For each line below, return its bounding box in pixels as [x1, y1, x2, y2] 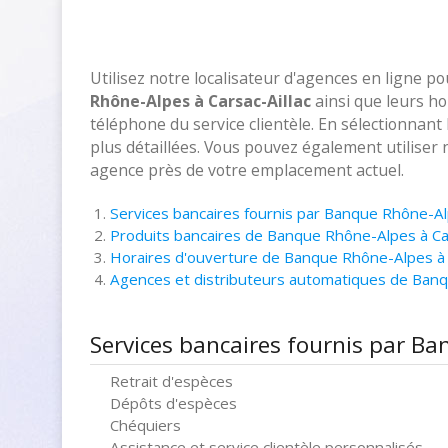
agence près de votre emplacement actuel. [90, 159, 404, 181]
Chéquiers [110, 415, 181, 435]
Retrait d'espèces [110, 371, 233, 391]
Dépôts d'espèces [110, 393, 237, 413]
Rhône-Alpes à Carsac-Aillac [90, 90, 311, 112]
